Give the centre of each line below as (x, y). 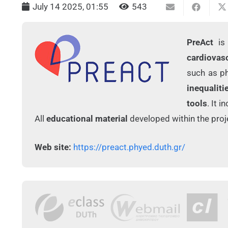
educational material (87, 119)
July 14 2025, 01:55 (71, 7)
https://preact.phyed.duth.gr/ (129, 147)
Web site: (53, 147)
